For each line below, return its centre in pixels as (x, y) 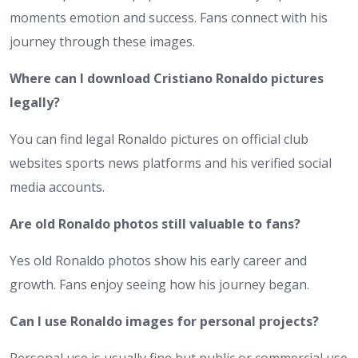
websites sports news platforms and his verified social (171, 163)
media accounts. (57, 187)
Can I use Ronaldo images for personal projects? (164, 321)
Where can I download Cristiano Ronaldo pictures (167, 78)
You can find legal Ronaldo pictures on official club (159, 139)
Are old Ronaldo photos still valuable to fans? (155, 223)
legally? (35, 102)
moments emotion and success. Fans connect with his (169, 17)
